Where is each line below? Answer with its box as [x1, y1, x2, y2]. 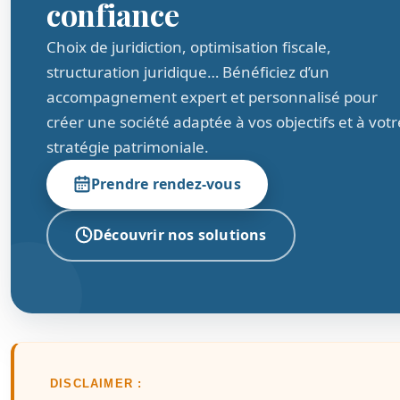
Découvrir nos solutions [93, 224, 267, 245]
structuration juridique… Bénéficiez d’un [46, 61, 329, 82]
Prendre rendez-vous [91, 173, 241, 194]
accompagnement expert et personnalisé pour [46, 86, 378, 107]
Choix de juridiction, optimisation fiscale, [46, 36, 331, 57]
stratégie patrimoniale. [46, 136, 209, 157]
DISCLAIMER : [50, 376, 143, 390]
